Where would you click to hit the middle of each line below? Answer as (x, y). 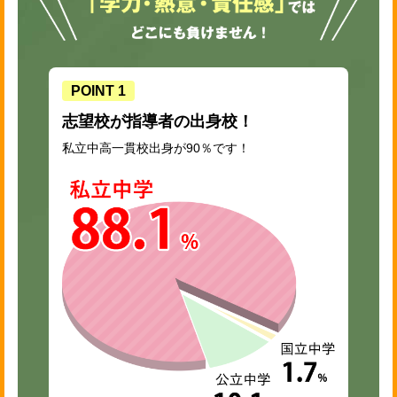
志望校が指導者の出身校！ (158, 122)
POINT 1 (98, 91)
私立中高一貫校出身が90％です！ (156, 148)
